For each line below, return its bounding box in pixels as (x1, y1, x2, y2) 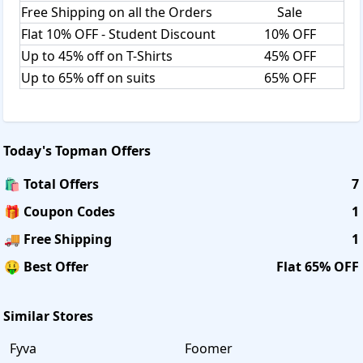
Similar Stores (3, 306, 93, 325)
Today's (3, 141, 55, 160)
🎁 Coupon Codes (4, 202, 115, 220)
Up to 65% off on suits (21, 68, 156, 87)
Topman (55, 141, 108, 160)
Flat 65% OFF (276, 257, 359, 275)
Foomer (185, 339, 233, 357)
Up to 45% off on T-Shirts (21, 46, 173, 65)
